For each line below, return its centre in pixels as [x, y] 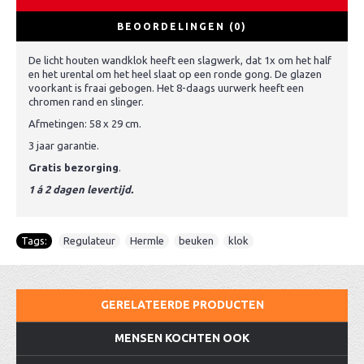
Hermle [147, 240]
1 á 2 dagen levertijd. [81, 189]
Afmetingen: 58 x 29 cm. [85, 123]
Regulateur [89, 240]
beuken [196, 240]
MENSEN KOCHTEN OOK [182, 338]
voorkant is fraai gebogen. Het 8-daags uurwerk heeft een [166, 88]
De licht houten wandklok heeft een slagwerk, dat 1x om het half [180, 60]
